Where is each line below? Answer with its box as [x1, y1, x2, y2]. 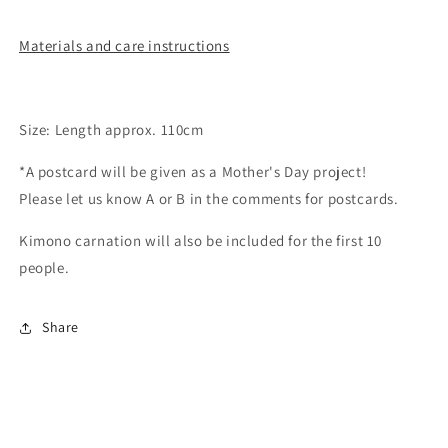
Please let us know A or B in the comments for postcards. [19, 188, 399, 208]
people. [19, 257, 70, 277]
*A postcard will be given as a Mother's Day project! [19, 161, 367, 181]
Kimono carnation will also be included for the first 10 [19, 230, 383, 250]
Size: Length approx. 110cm [19, 119, 204, 139]
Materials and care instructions [19, 35, 230, 55]
